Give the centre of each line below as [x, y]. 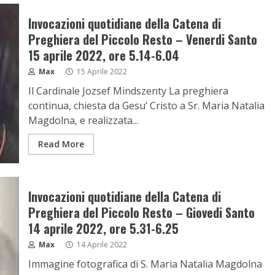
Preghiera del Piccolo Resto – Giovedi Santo [141, 212]
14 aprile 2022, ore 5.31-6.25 [103, 228]
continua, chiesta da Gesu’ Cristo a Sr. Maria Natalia [146, 106]
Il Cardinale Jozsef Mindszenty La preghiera [128, 91]
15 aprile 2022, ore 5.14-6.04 [103, 55]
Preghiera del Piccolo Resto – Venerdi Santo [142, 39]
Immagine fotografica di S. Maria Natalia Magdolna [145, 264]
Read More [61, 144]
